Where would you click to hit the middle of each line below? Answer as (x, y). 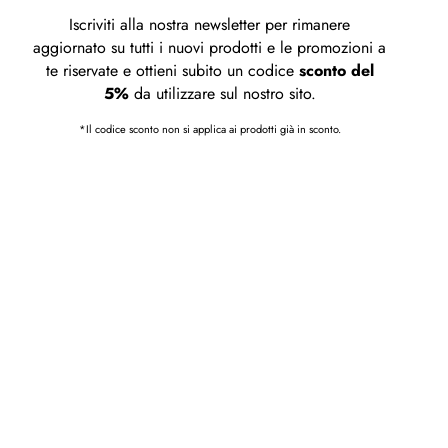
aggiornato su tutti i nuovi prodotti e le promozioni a (210, 47)
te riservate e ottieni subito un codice (172, 70)
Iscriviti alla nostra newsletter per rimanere (210, 24)
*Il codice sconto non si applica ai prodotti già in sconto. (209, 128)
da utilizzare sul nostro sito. (222, 93)
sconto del (336, 70)
